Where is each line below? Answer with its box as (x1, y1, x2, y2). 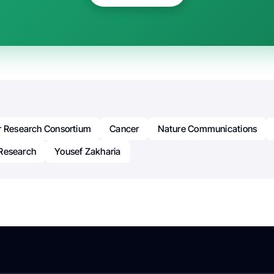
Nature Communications (157, 122, 257, 135)
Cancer (109, 122, 139, 135)
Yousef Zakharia (54, 145, 121, 157)
